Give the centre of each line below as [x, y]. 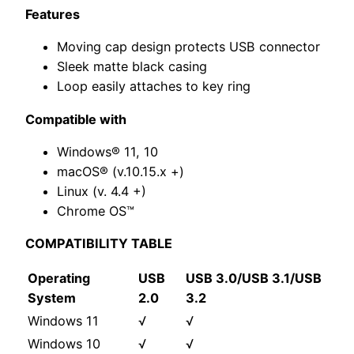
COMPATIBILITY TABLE [99, 244]
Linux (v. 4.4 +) [102, 191]
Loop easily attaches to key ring [154, 87]
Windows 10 [64, 344]
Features [53, 15]
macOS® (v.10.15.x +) [121, 171]
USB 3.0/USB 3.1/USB [254, 279]
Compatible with [76, 119]
